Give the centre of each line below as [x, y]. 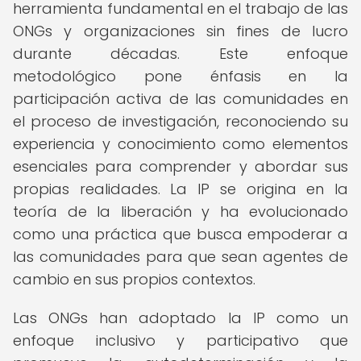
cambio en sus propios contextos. [134, 279]
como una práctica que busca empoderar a [180, 234]
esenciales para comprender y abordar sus [180, 166]
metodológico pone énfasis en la [180, 76]
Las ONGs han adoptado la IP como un [180, 318]
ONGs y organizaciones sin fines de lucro [180, 31]
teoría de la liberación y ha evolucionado [180, 212]
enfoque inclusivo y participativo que [180, 340]
